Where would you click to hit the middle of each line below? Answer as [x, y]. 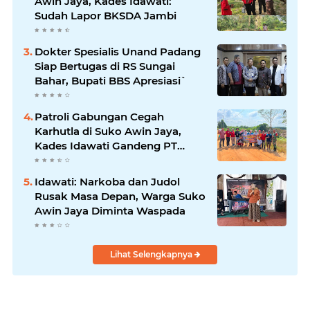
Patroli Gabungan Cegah [99, 117]
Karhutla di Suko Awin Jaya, [108, 131]
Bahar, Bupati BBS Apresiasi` [111, 81]
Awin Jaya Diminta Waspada [110, 211]
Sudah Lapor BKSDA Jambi [106, 16]
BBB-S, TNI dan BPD [88, 161]
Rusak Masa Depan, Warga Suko [120, 197]
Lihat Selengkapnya [152, 255]
